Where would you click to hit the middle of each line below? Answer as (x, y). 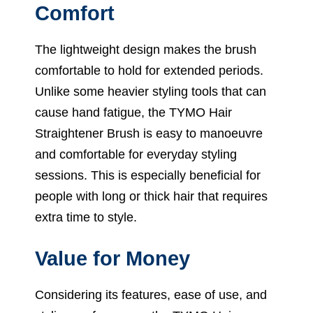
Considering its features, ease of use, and (151, 294)
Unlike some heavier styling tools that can (151, 91)
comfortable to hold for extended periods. (149, 70)
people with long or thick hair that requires (151, 196)
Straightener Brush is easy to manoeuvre (149, 133)
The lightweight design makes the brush (146, 49)
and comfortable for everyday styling (136, 154)
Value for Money (112, 258)
